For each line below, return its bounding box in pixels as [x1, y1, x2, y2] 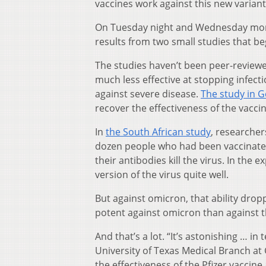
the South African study [106, 125, 211, 139]
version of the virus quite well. [95, 168, 229, 182]
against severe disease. [95, 87, 201, 101]
